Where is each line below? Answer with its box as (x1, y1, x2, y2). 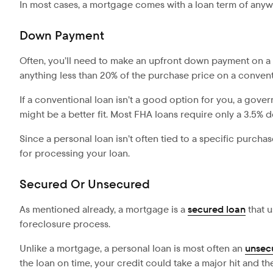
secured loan (188, 203, 246, 216)
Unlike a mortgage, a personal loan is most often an (19, 242, 245, 255)
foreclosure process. (19, 218, 110, 231)
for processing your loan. (19, 147, 130, 160)
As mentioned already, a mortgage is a (19, 203, 188, 216)
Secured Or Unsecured (19, 176, 150, 193)
